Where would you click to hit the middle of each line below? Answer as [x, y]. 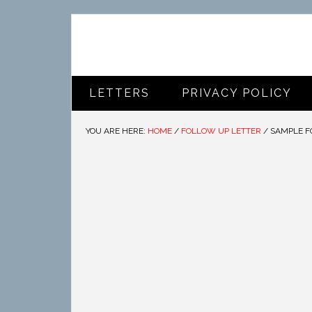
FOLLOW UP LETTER [221, 131]
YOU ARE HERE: [117, 131]
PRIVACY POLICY [237, 93]
